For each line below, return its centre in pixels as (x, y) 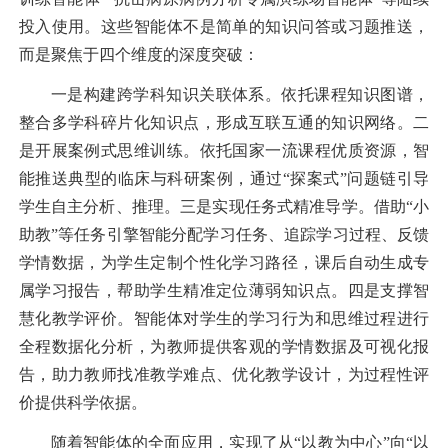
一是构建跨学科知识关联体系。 (166, 94)
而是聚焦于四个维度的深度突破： (138, 55)
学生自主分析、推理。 (99, 206)
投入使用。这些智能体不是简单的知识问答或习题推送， (224, 27)
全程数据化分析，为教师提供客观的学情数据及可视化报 (224, 346)
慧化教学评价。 (76, 318)
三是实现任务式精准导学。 (277, 206)
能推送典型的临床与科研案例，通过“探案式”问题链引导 (224, 178)
